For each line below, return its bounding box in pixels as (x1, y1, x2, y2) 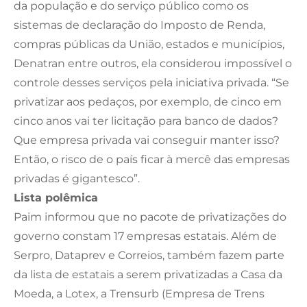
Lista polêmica (14, 191, 98, 204)
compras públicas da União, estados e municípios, (14, 37, 284, 51)
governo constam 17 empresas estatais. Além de (14, 229, 277, 243)
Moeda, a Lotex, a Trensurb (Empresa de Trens (14, 286, 265, 300)
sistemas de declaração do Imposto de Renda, (14, 18, 265, 32)
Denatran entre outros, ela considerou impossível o (14, 56, 292, 70)
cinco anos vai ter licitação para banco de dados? (14, 114, 278, 127)
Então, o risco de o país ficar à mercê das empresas (14, 152, 290, 166)
